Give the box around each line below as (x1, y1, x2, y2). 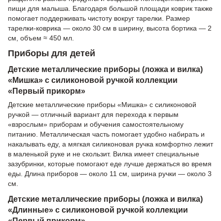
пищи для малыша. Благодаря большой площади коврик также (8, 4, 213, 12)
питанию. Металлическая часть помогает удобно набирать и (8, 130, 205, 138)
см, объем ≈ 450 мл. (8, 34, 74, 42)
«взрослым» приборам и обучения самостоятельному (8, 120, 184, 128)
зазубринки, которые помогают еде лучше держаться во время (8, 159, 212, 168)
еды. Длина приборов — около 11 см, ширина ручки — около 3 (8, 169, 212, 178)
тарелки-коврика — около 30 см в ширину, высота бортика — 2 (8, 24, 212, 32)
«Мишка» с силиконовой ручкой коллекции (8, 75, 178, 84)
